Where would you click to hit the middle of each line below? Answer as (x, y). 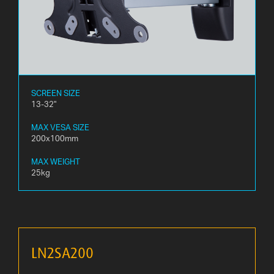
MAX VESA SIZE (60, 128)
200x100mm (55, 139)
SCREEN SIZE (56, 93)
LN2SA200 (62, 253)
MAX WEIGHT (56, 162)
